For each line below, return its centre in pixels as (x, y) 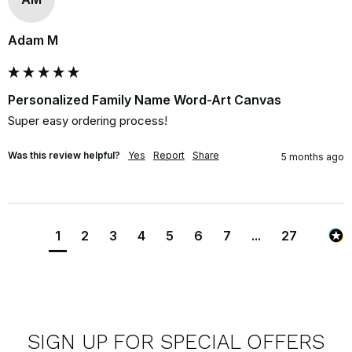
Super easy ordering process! (87, 120)
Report (169, 155)
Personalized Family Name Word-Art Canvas (144, 99)
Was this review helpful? (64, 155)
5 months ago (313, 156)
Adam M (33, 40)
